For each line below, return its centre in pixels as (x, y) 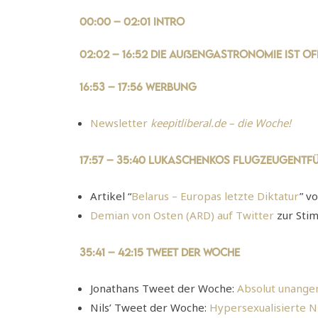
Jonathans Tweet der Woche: (164, 288)
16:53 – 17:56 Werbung (138, 86)
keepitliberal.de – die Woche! (221, 122)
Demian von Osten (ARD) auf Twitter (182, 215)
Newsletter (120, 122)
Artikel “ (111, 196)
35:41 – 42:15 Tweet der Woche (160, 252)
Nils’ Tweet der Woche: (150, 307)
